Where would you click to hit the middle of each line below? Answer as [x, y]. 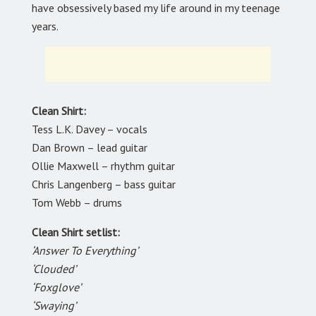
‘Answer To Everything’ [85, 251]
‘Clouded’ [54, 269]
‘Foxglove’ [56, 287]
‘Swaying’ [54, 306]
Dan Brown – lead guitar [90, 148]
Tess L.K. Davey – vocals [90, 129]
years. [45, 26]
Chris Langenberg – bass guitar [104, 184]
